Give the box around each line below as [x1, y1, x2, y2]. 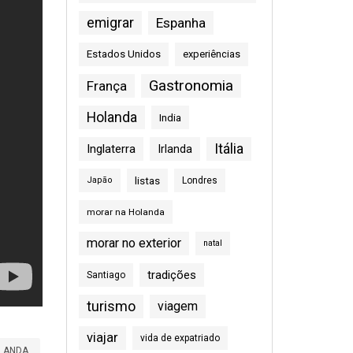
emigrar [86, 15, 134, 31]
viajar [86, 330, 118, 345]
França [86, 78, 127, 94]
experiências [182, 48, 240, 60]
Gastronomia [148, 76, 233, 95]
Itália [214, 140, 243, 157]
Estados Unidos [86, 48, 161, 60]
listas [134, 174, 160, 187]
